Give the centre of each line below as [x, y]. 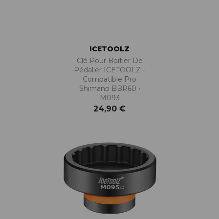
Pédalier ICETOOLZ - [109, 70]
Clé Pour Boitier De [109, 61]
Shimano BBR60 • [109, 89]
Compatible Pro [109, 79]
